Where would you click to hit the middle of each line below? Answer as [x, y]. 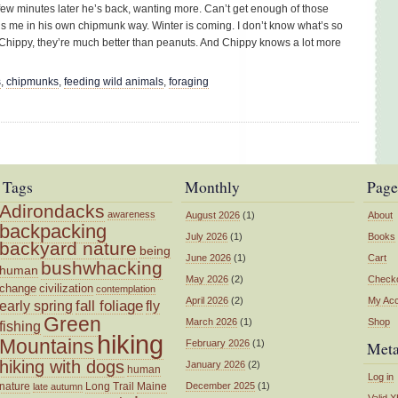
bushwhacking [102, 268]
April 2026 [207, 300]
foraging [189, 82]
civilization [66, 288]
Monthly [212, 187]
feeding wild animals [114, 82]
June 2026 [208, 257]
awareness [131, 214]
